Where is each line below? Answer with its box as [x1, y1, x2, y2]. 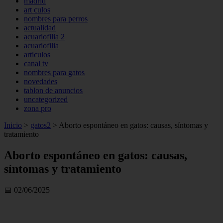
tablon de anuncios [24, 86, 83, 95]
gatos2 [30, 121, 51, 129]
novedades [24, 77, 57, 86]
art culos [24, 5, 50, 14]
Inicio [4, 121, 22, 129]
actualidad [24, 23, 56, 32]
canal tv [24, 59, 48, 68]
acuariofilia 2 [24, 32, 65, 41]
